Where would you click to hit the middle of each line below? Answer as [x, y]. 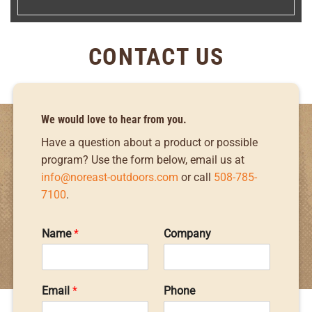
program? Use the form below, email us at [142, 159]
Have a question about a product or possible [149, 142]
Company [187, 233]
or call [196, 177]
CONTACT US [156, 56]
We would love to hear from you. [114, 119]
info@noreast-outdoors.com [109, 177]
